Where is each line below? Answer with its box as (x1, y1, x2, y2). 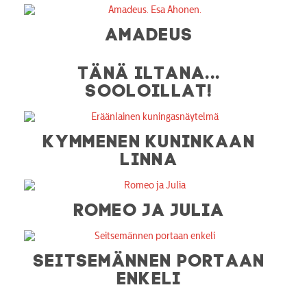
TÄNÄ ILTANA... (78, 61, 221, 79)
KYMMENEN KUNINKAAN (43, 130, 256, 148)
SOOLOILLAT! (86, 79, 213, 97)
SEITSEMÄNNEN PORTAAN (33, 249, 266, 267)
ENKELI (116, 267, 182, 285)
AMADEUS (106, 23, 194, 41)
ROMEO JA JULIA (73, 198, 225, 217)
